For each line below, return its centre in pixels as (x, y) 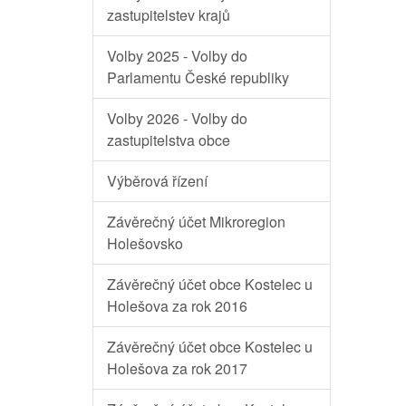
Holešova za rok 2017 (177, 368)
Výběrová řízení (157, 180)
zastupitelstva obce (169, 140)
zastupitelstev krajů (169, 14)
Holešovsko (145, 243)
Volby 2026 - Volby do (177, 118)
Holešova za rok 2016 (177, 305)
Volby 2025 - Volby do (177, 55)
